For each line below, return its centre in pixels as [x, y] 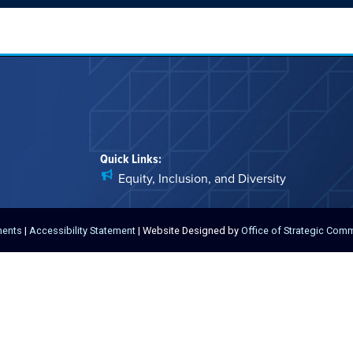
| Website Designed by [188, 230]
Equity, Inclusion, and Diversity [202, 178]
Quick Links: [131, 159]
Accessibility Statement [82, 230]
